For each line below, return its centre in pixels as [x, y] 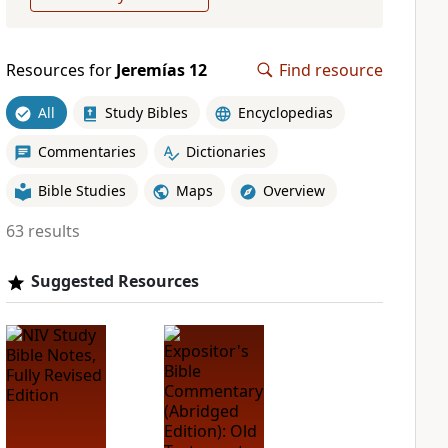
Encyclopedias [285, 112]
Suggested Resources [114, 281]
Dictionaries [225, 151]
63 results [42, 231]
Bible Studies [81, 190]
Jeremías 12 [161, 70]
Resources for [60, 70]
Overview [293, 190]
